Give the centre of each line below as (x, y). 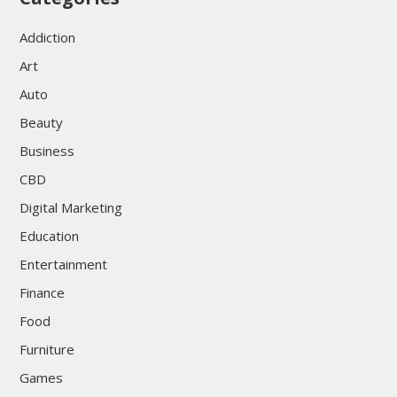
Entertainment (63, 265)
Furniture (47, 350)
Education (49, 236)
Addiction (47, 38)
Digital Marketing (70, 208)
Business (47, 151)
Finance (42, 293)
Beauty (41, 123)
